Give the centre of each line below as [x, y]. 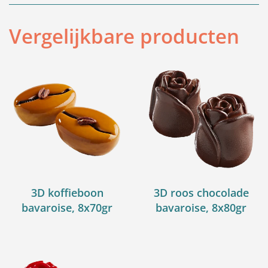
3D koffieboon [67, 192]
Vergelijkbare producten [124, 36]
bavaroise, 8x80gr [201, 207]
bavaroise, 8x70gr [67, 207]
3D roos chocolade [201, 192]
